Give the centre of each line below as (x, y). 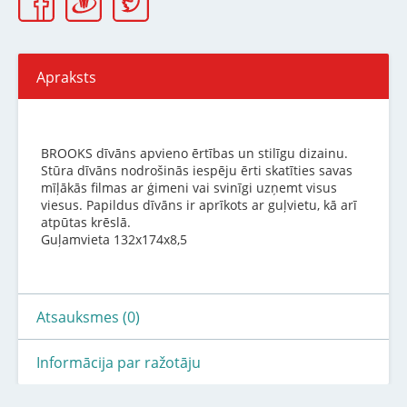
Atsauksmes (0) (88, 318)
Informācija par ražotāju (119, 363)
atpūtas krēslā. (86, 223)
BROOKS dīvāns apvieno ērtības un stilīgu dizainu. (196, 154)
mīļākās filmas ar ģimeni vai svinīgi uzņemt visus (189, 188)
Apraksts (66, 78)
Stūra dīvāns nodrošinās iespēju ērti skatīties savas (197, 171)
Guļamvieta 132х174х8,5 (114, 240)
